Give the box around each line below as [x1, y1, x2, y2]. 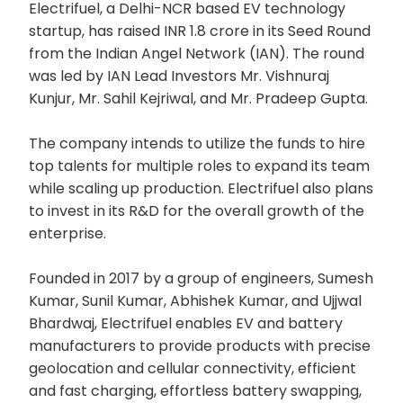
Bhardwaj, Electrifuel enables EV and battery [29, 312, 343, 334]
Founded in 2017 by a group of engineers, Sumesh [29, 267, 373, 289]
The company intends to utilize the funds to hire [29, 132, 365, 154]
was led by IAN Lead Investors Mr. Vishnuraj [29, 65, 329, 86]
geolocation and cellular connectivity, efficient [29, 357, 356, 379]
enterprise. [29, 222, 106, 244]
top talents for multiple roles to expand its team [29, 155, 370, 176]
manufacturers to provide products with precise [29, 335, 371, 356]
